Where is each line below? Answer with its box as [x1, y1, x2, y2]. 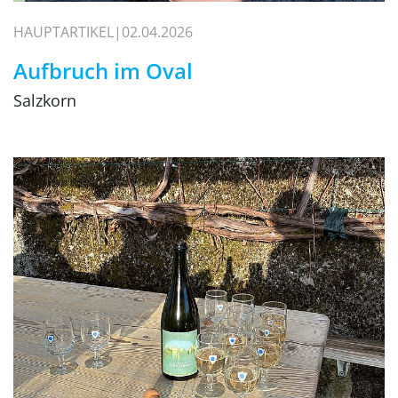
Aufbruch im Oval [13, 55, 193, 85]
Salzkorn [13, 89, 76, 111]
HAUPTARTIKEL [13, 21, 114, 42]
